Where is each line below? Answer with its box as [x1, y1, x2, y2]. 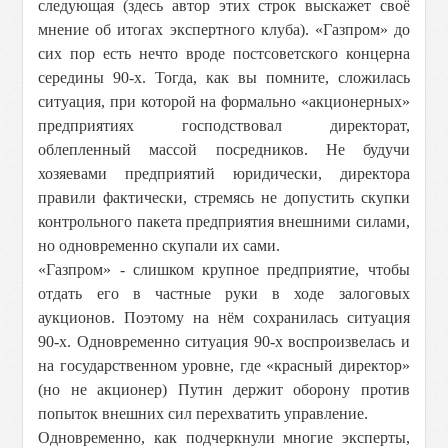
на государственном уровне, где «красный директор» [38, 357, 410, 374]
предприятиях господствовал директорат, [38, 117, 410, 134]
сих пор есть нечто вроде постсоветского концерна [38, 45, 410, 62]
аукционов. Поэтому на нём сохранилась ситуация [38, 309, 410, 326]
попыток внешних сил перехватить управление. [38, 405, 369, 422]
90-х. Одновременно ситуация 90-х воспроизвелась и [38, 333, 410, 350]
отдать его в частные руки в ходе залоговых [38, 285, 410, 302]
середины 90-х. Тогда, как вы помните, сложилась [38, 69, 410, 86]
